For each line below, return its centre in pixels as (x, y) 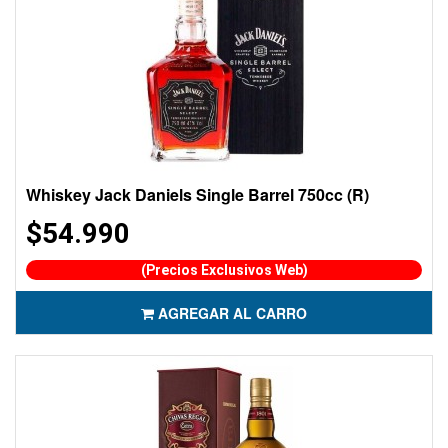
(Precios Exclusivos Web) (224, 270)
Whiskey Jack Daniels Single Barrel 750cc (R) (197, 194)
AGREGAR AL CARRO (232, 313)
